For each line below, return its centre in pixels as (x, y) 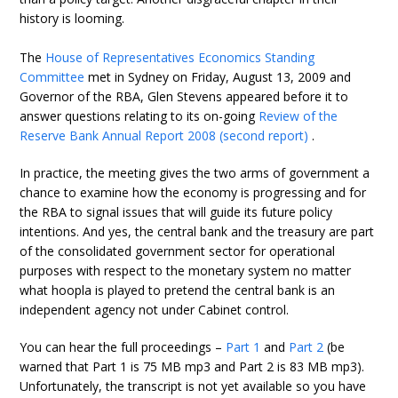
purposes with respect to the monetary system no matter (186, 271)
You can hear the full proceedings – (123, 347)
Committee (52, 77)
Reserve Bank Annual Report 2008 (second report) (166, 135)
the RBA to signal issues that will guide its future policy (176, 212)
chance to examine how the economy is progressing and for (193, 192)
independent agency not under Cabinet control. (155, 310)
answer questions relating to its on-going (139, 116)
